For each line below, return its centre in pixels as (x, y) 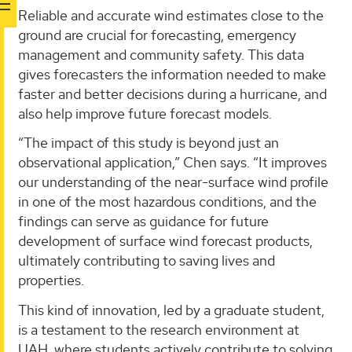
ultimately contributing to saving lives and (147, 261)
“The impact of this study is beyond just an (148, 143)
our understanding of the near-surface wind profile (173, 182)
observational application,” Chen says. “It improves (172, 163)
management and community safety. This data (161, 54)
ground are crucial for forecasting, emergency (157, 35)
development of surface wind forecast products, (165, 241)
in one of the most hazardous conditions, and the (167, 202)
